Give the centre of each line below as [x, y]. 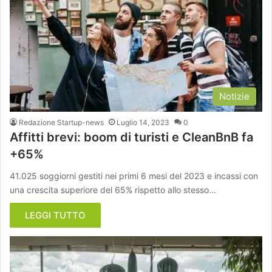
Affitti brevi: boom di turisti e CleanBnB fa [131, 138]
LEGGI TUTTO [55, 216]
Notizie [234, 97]
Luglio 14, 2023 [143, 123]
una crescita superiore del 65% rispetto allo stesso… [113, 190]
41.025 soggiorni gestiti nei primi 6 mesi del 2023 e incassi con [134, 176]
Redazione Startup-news [61, 123]
